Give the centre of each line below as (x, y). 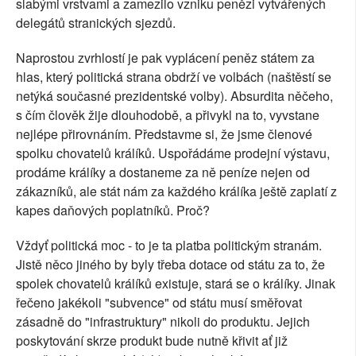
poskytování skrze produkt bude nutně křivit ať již (152, 341)
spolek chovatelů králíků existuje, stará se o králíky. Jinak (176, 284)
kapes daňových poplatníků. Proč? (113, 211)
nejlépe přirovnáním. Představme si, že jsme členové (164, 134)
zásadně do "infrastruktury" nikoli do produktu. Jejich (163, 322)
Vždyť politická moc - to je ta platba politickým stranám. (169, 246)
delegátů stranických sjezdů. (96, 23)
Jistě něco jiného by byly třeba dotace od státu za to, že (170, 265)
